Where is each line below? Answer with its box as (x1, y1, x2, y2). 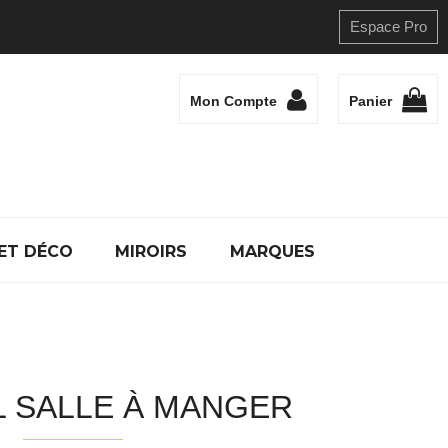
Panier (349, 93, 392, 110)
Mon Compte (190, 93, 277, 110)
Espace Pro (350, 18, 427, 35)
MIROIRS (115, 242, 188, 261)
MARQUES (230, 242, 315, 261)
